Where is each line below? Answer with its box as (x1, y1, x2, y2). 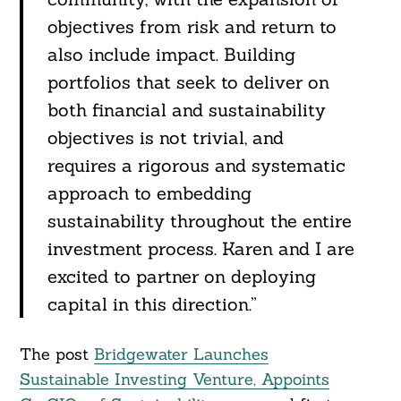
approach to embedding (47, 182, 252, 205)
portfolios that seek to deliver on (47, 71, 329, 94)
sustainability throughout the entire (47, 209, 352, 233)
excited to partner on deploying (47, 265, 316, 288)
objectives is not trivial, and (47, 126, 284, 149)
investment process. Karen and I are (47, 237, 354, 260)
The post (19, 344, 94, 365)
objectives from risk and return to (47, 15, 337, 38)
